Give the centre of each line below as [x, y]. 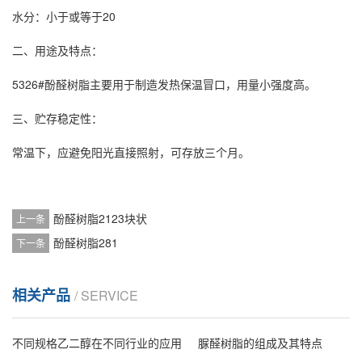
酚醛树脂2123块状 [100, 218]
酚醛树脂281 [86, 242]
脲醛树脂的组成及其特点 [260, 343]
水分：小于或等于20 [64, 16]
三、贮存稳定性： [57, 118]
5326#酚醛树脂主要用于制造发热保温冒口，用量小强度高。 [164, 84]
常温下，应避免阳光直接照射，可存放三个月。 [131, 152]
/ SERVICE [106, 295]
